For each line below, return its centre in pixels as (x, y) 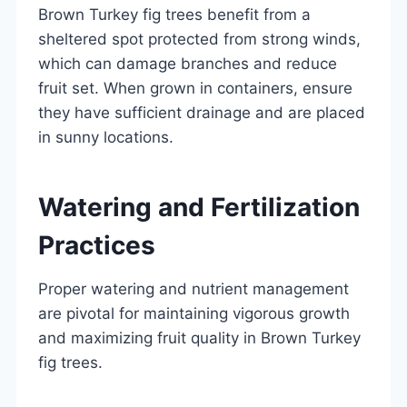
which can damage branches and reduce (188, 63)
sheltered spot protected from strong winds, (199, 39)
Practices (97, 245)
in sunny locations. (106, 137)
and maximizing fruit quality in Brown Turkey (199, 338)
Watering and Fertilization (199, 207)
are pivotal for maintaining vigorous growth (194, 313)
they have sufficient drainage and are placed (202, 112)
